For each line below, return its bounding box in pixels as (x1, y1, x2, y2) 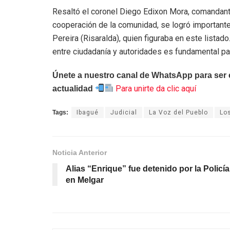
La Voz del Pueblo (149, 108, 208, 116)
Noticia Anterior (52, 148, 107, 157)
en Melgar (66, 175, 104, 184)
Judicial (110, 108, 137, 116)
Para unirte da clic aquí (113, 83, 197, 93)
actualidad (52, 84, 93, 93)
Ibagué (76, 108, 99, 116)
